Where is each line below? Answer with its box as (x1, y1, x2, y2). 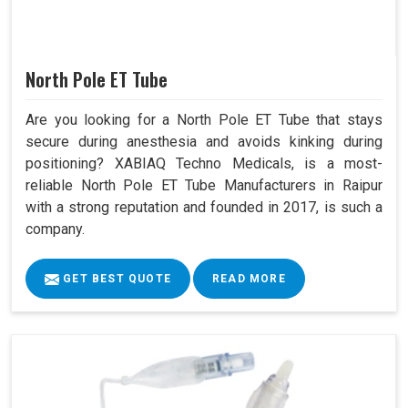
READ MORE (212, 272, 286, 286)
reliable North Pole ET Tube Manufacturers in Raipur (25, 177, 382, 195)
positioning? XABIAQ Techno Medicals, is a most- (25, 155, 382, 173)
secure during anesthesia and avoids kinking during (25, 133, 382, 151)
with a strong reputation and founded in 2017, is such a (25, 199, 382, 217)
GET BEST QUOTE (59, 272, 171, 286)
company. (25, 220, 85, 239)
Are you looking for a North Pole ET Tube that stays (25, 111, 382, 129)
